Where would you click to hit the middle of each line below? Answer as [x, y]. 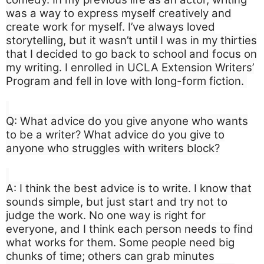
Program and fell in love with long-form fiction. [126, 81]
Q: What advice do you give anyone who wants [127, 121]
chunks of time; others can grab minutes [110, 256]
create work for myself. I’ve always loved [110, 27]
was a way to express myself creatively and [119, 13]
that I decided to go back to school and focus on [131, 54]
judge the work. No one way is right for [106, 215]
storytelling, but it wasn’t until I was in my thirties [131, 40]
